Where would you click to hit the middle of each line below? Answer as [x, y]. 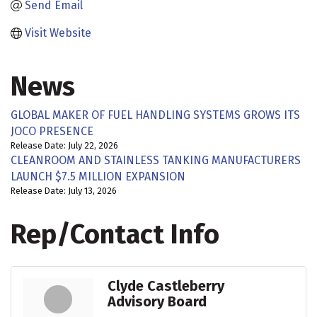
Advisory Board [157, 302]
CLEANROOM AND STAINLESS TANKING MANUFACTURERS [156, 161]
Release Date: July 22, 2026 [64, 146]
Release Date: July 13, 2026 [64, 191]
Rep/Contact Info [115, 235]
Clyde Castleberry [166, 286]
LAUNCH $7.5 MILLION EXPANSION [98, 177]
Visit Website [58, 33]
